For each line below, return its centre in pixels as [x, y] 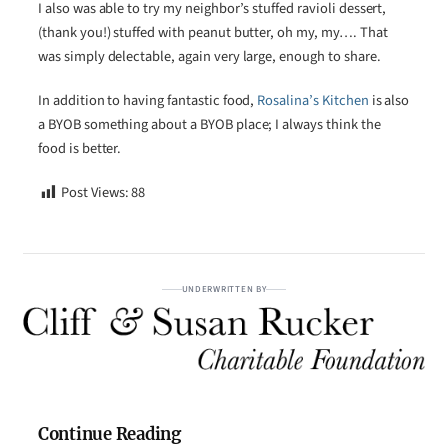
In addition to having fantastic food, [148, 101]
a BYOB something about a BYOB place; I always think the [209, 125]
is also [389, 101]
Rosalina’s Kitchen [313, 101]
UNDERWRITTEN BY [224, 290]
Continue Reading [109, 435]
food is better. [80, 149]
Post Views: [94, 193]
